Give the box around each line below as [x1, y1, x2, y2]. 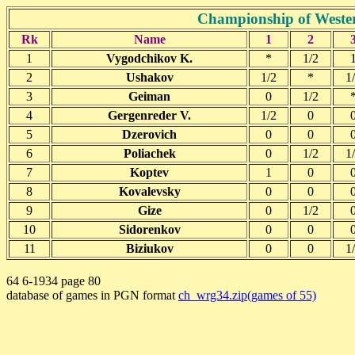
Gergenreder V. [108, 109, 191, 122]
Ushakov [125, 71, 174, 84]
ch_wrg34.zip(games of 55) [178, 288, 316, 302]
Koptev [130, 166, 169, 179]
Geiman [128, 90, 170, 103]
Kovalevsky [118, 185, 181, 198]
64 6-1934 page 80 [6, 274, 101, 288]
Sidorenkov [118, 223, 181, 236]
